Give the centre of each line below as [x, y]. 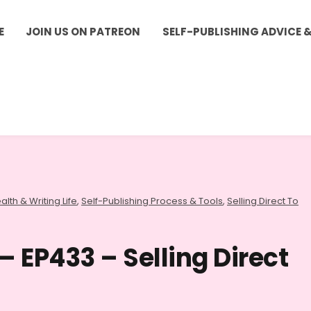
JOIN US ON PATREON [83, 32]
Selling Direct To [263, 201]
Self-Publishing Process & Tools [152, 201]
